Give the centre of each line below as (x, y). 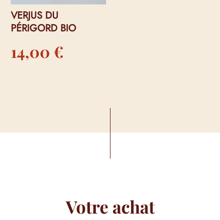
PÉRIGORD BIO (44, 28)
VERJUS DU (35, 16)
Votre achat (110, 206)
